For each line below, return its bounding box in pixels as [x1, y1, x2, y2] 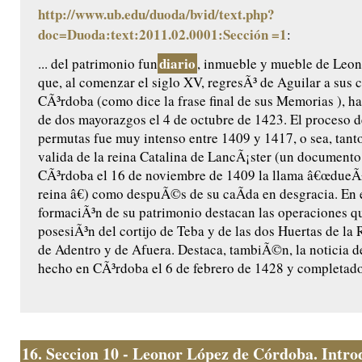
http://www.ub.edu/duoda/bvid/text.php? [38, 4, 275, 25]
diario [159, 53, 196, 74]
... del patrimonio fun [38, 54, 158, 74]
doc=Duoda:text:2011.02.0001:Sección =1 [38, 24, 287, 45]
